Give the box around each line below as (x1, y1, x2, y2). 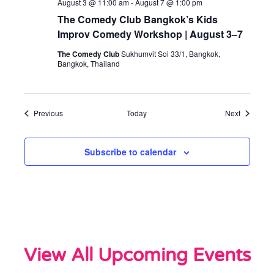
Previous (33, 108, 63, 119)
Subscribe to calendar (84, 146, 176, 158)
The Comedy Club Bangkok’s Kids (57, 12, 218, 27)
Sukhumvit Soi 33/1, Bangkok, (120, 48, 220, 59)
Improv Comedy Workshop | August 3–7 (57, 27, 243, 42)
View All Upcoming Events (23, 244, 251, 267)
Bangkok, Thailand (57, 58, 120, 69)
